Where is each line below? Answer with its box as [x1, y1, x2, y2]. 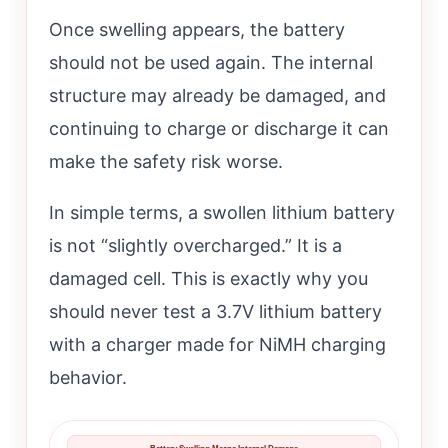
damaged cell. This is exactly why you [49, 267, 368, 289]
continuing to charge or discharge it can [49, 117, 389, 139]
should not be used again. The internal [49, 51, 373, 73]
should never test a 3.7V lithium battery [49, 300, 382, 322]
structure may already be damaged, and [49, 84, 386, 106]
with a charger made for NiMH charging [49, 333, 386, 355]
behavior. [49, 366, 127, 388]
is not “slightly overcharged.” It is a [49, 234, 342, 256]
